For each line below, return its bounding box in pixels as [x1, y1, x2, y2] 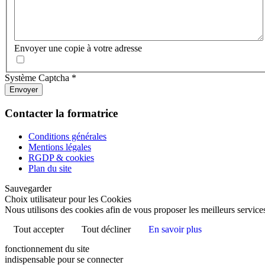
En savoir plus [148, 224, 202, 234]
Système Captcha [5, 73, 69, 83]
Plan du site [28, 163, 72, 173]
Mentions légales [28, 141, 91, 152]
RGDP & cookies [28, 152, 94, 163]
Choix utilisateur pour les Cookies [5, 193, 131, 204]
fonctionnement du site [5, 243, 89, 254]
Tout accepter [14, 224, 64, 234]
